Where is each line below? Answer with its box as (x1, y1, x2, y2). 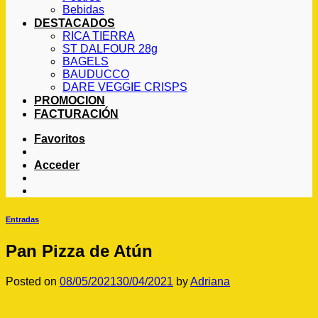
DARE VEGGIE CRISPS (62, 81, 187, 94)
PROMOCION (34, 94, 105, 107)
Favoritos (34, 133, 85, 146)
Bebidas (62, 4, 104, 16)
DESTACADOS (34, 17, 115, 30)
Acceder (34, 159, 79, 172)
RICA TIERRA (62, 30, 135, 43)
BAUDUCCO (62, 68, 129, 81)
